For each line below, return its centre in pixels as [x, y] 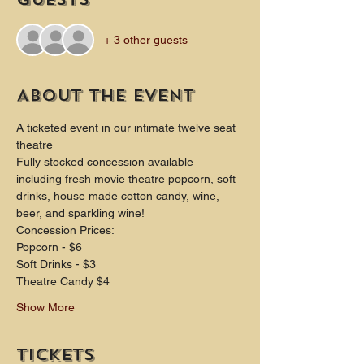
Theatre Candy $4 [63, 282]
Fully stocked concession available [106, 162]
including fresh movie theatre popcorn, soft [128, 179]
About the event [105, 96]
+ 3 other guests [146, 39]
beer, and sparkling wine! [80, 213]
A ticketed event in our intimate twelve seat [128, 128]
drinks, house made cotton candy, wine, [119, 196]
